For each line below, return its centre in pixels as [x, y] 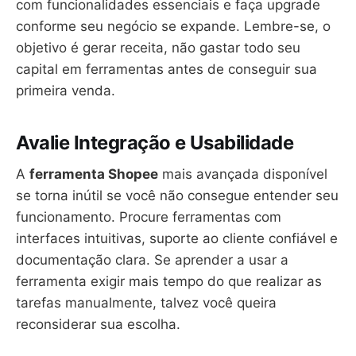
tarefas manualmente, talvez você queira [146, 303]
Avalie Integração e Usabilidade [155, 142]
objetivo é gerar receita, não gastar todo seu [158, 47]
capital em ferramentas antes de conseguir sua [166, 69]
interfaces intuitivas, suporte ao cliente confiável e [177, 239]
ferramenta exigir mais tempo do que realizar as [169, 282]
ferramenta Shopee [94, 174]
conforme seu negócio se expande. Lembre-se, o [173, 26]
